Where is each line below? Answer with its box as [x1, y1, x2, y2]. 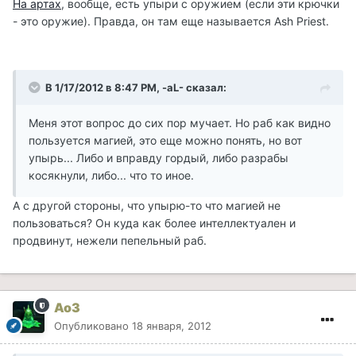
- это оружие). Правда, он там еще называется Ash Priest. [13, 14, 329, 29]
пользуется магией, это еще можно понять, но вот [29, 133, 302, 148]
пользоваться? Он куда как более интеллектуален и [13, 216, 296, 230]
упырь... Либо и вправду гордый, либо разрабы [29, 151, 288, 165]
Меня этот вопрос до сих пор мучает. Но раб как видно [29, 116, 331, 130]
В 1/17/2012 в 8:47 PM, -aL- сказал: [45, 81, 226, 95]
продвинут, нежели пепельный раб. [13, 234, 207, 248]
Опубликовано [54, 319, 132, 333]
